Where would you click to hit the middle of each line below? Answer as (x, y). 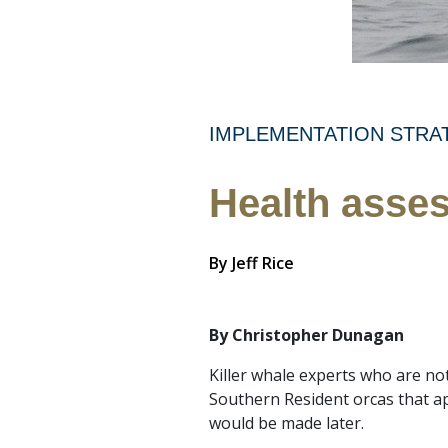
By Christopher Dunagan (306, 335)
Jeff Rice (263, 263)
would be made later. (286, 423)
